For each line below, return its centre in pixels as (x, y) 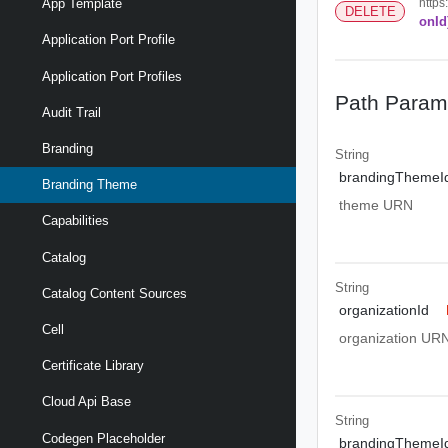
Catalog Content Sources (114, 293)
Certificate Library (93, 366)
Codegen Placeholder (103, 438)
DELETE (370, 11)
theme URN (375, 205)
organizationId (383, 310)
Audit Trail (71, 112)
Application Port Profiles (112, 76)
